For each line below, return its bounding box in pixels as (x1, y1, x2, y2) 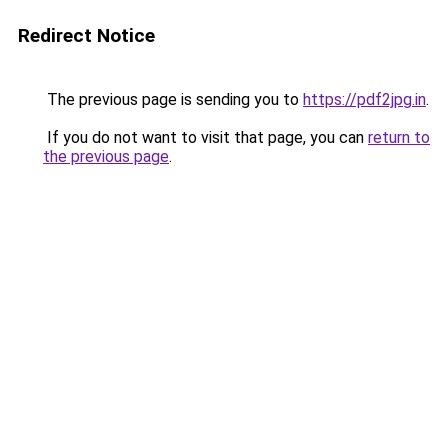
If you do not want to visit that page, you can (43, 128, 368, 147)
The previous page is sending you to (43, 90, 303, 109)
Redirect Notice (18, 24, 155, 47)
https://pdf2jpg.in (303, 90, 426, 109)
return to (368, 128, 430, 147)
